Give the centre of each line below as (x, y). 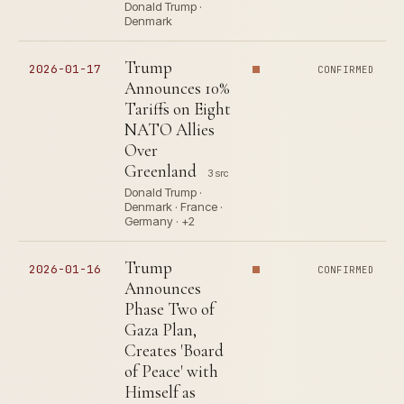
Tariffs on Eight (178, 109)
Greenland (161, 171)
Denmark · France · (174, 207)
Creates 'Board (174, 350)
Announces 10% (177, 88)
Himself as (160, 392)
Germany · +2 (160, 221)
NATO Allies (170, 129)
